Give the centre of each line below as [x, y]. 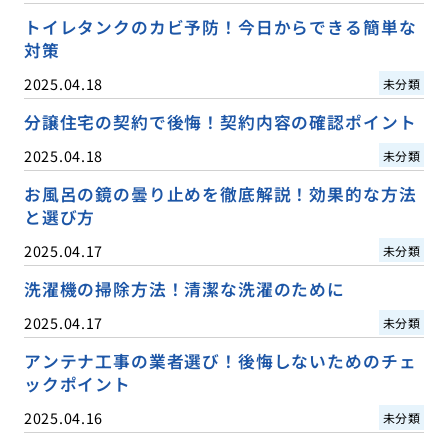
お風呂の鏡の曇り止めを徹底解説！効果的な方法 [220, 193]
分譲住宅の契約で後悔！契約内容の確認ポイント [220, 121]
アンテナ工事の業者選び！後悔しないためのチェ [220, 360]
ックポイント [77, 383]
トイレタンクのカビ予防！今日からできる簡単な [220, 26]
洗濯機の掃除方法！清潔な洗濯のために [184, 288]
